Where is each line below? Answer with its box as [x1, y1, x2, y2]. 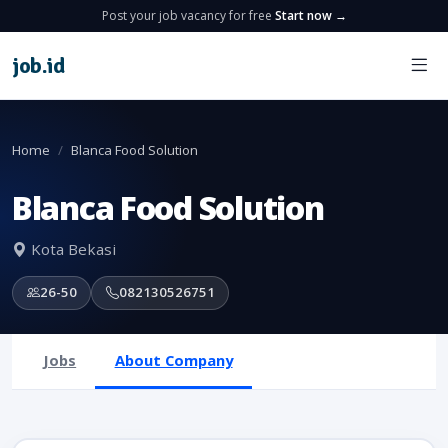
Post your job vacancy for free [101, 7, 275, 24]
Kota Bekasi [27, 239, 116, 260]
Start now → [274, 7, 347, 24]
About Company [114, 349, 233, 370]
